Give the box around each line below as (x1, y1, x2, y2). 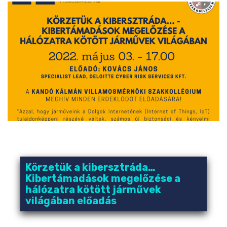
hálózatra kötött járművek (25, 183, 161, 196)
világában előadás (25, 195, 117, 207)
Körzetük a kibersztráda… (25, 161, 156, 174)
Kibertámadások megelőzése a (25, 172, 180, 185)
